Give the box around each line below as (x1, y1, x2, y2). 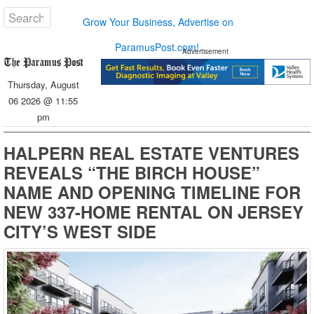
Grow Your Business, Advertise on (83, 14, 234, 29)
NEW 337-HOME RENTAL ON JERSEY (4, 200, 303, 224)
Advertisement (182, 46, 229, 56)
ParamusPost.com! (114, 40, 199, 54)
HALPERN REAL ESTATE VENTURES (4, 141, 299, 165)
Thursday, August (7, 78, 79, 91)
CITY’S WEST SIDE (4, 219, 156, 243)
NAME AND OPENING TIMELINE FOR (4, 180, 301, 204)
